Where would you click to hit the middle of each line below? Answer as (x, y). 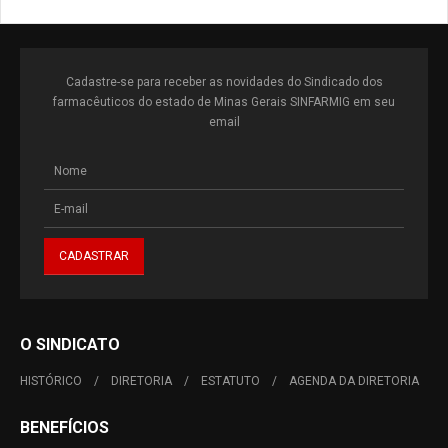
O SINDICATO (70, 344)
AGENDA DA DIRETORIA (354, 381)
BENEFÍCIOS (64, 427)
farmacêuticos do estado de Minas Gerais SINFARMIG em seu (224, 102)
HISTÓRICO (51, 381)
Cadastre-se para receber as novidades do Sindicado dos (224, 82)
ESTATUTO (230, 381)
